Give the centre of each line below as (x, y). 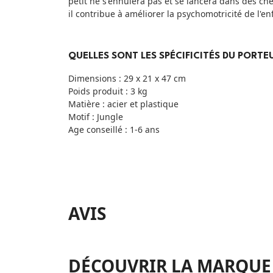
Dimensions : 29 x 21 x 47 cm (127, 79)
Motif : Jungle (97, 117)
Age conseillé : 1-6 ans (114, 130)
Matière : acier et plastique (123, 104)
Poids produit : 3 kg (108, 91)
